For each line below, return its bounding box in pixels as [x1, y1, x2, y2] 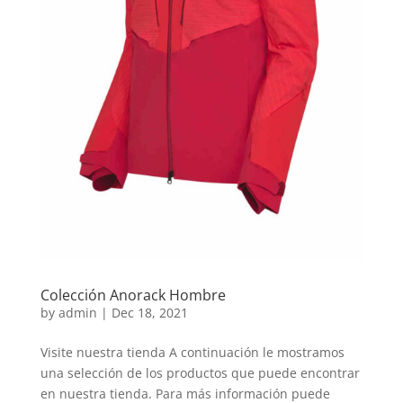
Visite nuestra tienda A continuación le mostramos [40, 343, 345, 361]
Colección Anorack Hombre [40, 284, 226, 305]
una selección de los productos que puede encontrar [40, 363, 360, 381]
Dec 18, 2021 [111, 303, 188, 321]
